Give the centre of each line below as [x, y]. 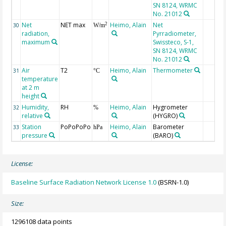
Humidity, [36, 107]
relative [33, 116]
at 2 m [31, 88]
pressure [35, 136]
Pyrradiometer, [175, 34]
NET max [73, 25]
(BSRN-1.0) [173, 182]
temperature [40, 79]
